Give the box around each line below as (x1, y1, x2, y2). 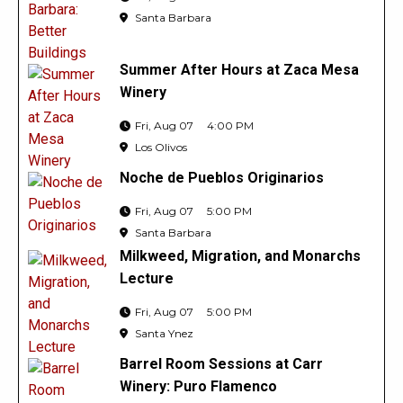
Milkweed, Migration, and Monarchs (119, 247, 361, 265)
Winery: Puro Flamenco (119, 378, 277, 396)
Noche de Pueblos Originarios (119, 169, 324, 187)
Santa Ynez (131, 327, 193, 341)
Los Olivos (131, 140, 187, 155)
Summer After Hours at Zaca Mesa (119, 61, 359, 79)
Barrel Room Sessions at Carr (119, 355, 323, 373)
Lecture (119, 270, 174, 288)
